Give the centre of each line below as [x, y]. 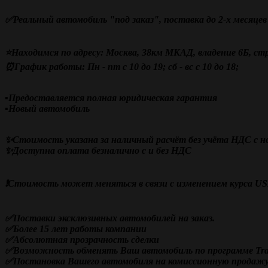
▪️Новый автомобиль [47, 109]
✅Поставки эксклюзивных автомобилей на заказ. [110, 218]
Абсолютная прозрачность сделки [86, 240]
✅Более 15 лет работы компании [76, 229]
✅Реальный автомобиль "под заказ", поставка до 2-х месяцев [136, 19]
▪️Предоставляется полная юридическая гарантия [111, 98]
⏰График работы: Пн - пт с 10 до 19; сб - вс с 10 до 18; [122, 67]
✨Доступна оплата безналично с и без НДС [98, 150]
